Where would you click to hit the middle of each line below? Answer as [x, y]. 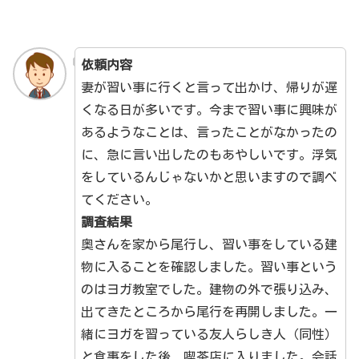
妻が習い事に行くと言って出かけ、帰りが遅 [209, 87]
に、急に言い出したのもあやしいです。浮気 [209, 154]
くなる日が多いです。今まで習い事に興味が [209, 109]
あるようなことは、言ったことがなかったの [209, 132]
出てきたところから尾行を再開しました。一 [209, 311]
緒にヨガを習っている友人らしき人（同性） [209, 334]
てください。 [119, 199]
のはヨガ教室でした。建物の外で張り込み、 [209, 289]
